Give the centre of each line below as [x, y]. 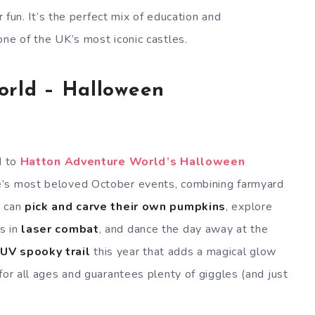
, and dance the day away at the [184, 229]
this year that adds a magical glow [184, 251]
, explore [249, 206]
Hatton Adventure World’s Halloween [133, 161]
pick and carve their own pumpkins [125, 206]
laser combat [60, 229]
